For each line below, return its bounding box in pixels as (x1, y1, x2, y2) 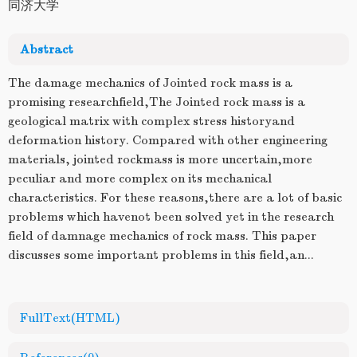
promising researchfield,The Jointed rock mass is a (8, 95, 305, 109)
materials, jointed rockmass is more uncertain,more (8, 152, 312, 167)
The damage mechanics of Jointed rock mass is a (8, 76, 292, 90)
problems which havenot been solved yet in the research (8, 210, 334, 224)
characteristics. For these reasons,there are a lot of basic (8, 190, 342, 205)
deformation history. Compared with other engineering (8, 133, 328, 147)
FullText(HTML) (20, 311, 120, 325)
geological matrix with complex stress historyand (8, 114, 295, 128)
